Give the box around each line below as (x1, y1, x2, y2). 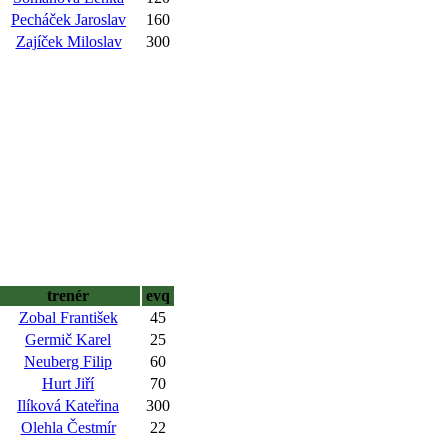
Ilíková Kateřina (17, 397, 119, 414)
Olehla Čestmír (20, 419, 116, 436)
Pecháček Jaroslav (11, 11, 126, 28)
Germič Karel (25, 331, 111, 348)
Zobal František (18, 309, 118, 326)
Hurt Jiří (42, 375, 94, 392)
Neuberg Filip (24, 353, 112, 370)
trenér (47, 287, 89, 304)
